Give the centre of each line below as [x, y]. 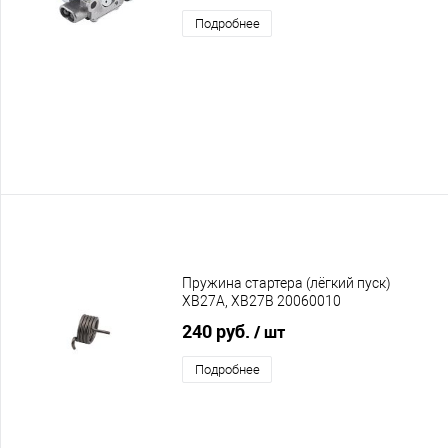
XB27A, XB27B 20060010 [261, 301]
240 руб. [218, 330]
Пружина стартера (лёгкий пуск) [286, 283]
